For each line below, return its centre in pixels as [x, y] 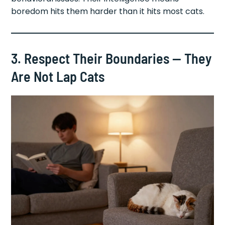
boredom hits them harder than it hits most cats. [108, 11]
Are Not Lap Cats [58, 76]
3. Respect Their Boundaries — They [111, 58]
